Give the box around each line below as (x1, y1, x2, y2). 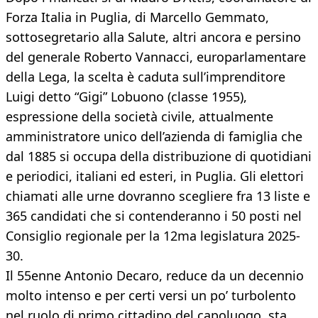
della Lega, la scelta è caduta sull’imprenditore (6, 68, 285, 86)
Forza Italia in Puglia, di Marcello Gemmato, (6, 9, 269, 26)
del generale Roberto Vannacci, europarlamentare (6, 48, 306, 66)
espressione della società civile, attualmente (6, 108, 273, 126)
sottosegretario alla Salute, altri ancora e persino (6, 28, 301, 46)
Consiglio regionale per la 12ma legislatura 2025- (6, 227, 300, 245)
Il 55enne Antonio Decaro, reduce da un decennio (6, 267, 304, 285)
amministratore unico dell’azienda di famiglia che (6, 128, 302, 146)
